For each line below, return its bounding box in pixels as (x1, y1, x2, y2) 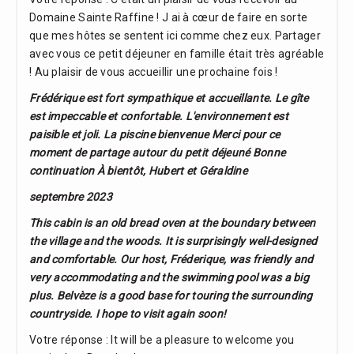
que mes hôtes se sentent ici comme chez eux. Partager (29, 29, 321, 43)
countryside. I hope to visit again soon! (29, 307, 227, 321)
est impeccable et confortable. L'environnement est (29, 110, 288, 123)
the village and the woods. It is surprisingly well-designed (29, 235, 318, 248)
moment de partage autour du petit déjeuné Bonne (29, 146, 286, 160)
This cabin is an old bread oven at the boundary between (29, 217, 316, 230)
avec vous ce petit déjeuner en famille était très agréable (29, 47, 325, 61)
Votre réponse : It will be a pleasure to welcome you (29, 333, 295, 347)
